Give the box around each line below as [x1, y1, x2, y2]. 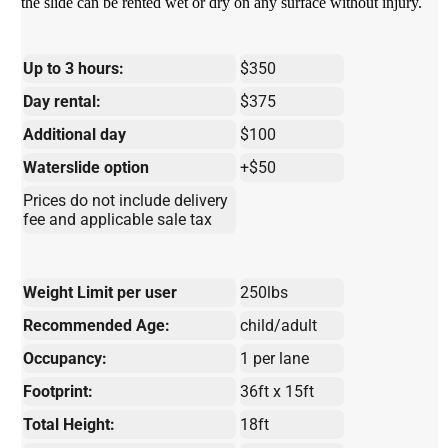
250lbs [239, 282, 288, 302]
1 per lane [239, 348, 309, 368]
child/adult [239, 315, 317, 335]
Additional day [23, 124, 127, 144]
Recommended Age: [23, 315, 171, 335]
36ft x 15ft [239, 381, 314, 401]
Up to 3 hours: [23, 58, 125, 78]
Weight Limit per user [23, 282, 178, 302]
